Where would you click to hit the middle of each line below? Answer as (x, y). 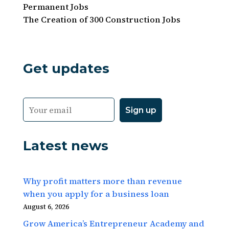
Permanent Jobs (55, 7)
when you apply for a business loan (96, 193)
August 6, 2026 (46, 207)
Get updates (66, 68)
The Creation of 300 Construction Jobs (101, 19)
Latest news (65, 145)
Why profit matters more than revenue (102, 181)
